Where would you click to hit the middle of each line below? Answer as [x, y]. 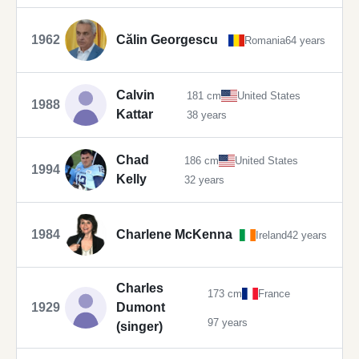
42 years [307, 235]
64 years [305, 40]
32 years [204, 179]
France [274, 293]
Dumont [141, 308]
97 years [228, 322]
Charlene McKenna [174, 235]
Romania [264, 40]
